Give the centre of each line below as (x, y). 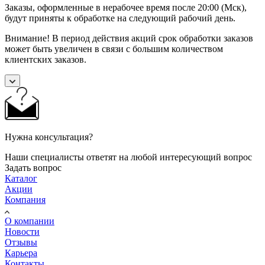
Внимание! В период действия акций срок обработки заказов (129, 38)
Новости (22, 231)
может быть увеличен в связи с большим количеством (114, 49)
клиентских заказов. (46, 59)
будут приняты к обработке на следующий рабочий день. (120, 18)
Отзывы (21, 242)
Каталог (21, 178)
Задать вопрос (33, 167)
